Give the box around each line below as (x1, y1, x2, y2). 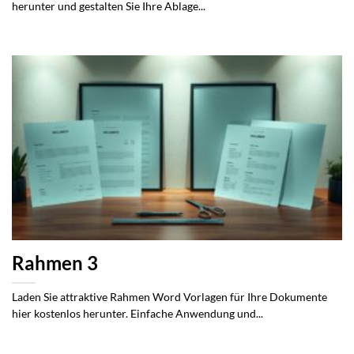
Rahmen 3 (12, 251, 98, 274)
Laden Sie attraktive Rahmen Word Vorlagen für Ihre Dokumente (12, 290, 327, 303)
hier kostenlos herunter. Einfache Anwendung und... (12, 307, 263, 320)
